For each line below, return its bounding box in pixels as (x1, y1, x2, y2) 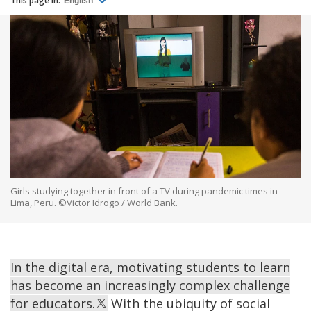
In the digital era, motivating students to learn (10, 258, 290, 276)
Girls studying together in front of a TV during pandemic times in (10, 184, 278, 197)
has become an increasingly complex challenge (10, 276, 290, 294)
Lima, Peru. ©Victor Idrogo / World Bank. (10, 196, 178, 209)
